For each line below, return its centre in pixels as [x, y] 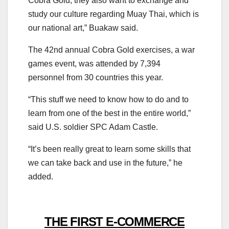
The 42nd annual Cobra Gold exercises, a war [111, 50]
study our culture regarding [76, 14]
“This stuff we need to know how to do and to [108, 99]
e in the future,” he [150, 163]
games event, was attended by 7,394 [94, 63]
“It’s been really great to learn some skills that [109, 149]
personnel [46, 77]
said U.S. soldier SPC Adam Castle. [93, 127]
